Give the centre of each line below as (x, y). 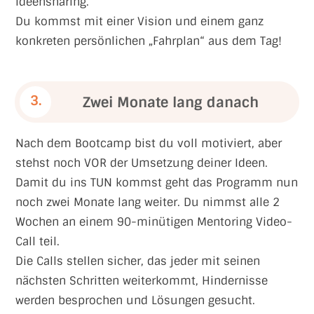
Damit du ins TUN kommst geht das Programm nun (157, 183)
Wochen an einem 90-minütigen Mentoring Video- (154, 222)
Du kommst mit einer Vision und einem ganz (139, 21)
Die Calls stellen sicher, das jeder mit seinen (138, 261)
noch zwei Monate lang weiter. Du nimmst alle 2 (148, 202)
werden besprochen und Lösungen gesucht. (137, 300)
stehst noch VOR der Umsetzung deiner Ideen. (142, 163)
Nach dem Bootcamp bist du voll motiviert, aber (149, 143)
